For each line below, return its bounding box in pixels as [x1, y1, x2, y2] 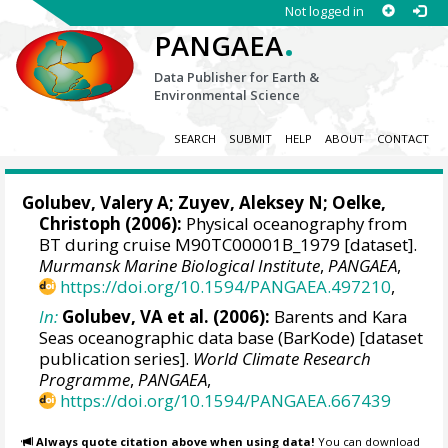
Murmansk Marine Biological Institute [39, 254, 321, 278]
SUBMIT [228, 131, 272, 147]
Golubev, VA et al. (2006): [62, 304, 271, 328]
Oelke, [332, 191, 387, 215]
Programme [39, 367, 131, 391]
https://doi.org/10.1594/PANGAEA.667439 [60, 388, 392, 412]
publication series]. [39, 346, 194, 370]
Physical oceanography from [182, 212, 408, 236]
